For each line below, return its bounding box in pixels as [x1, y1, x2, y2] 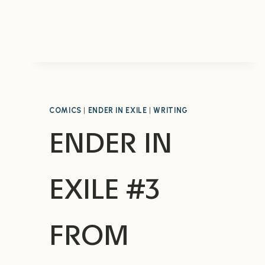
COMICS [49, 105, 82, 115]
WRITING [153, 105, 188, 115]
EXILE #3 [49, 171, 160, 206]
